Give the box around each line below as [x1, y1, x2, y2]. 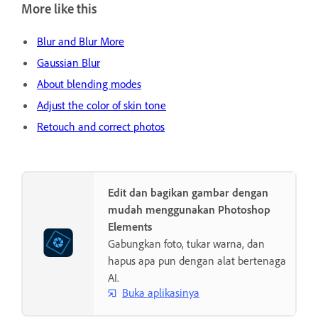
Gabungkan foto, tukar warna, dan [108, 236, 265, 251]
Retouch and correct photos [37, 119, 165, 133]
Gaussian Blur [37, 55, 100, 70]
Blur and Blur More [37, 33, 124, 48]
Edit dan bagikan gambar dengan [108, 185, 268, 199]
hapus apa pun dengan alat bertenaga [108, 253, 286, 268]
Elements [108, 219, 152, 234]
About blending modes [37, 76, 141, 91]
